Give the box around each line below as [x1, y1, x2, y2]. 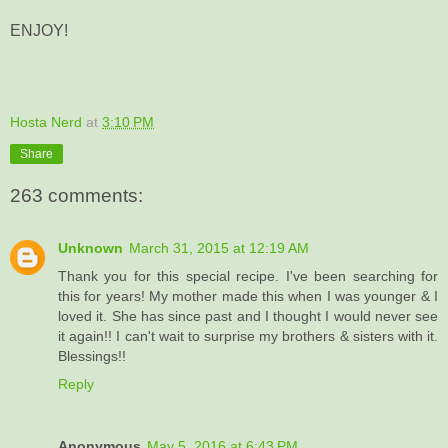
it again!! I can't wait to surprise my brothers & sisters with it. [58, 327, 438, 344]
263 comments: [10, 185, 143, 207]
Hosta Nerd [10, 113, 82, 130]
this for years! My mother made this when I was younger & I [58, 287, 438, 304]
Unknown [58, 239, 123, 256]
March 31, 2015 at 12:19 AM [129, 239, 309, 256]
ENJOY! [10, 21, 68, 39]
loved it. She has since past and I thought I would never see [58, 307, 438, 324]
